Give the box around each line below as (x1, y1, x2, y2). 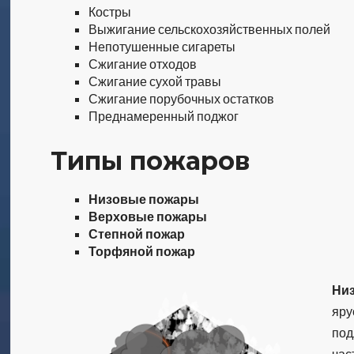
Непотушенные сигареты (88, 39, 236, 54)
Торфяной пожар (88, 243, 196, 258)
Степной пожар (88, 226, 186, 241)
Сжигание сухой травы (88, 73, 222, 88)
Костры (88, 4, 132, 19)
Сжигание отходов (88, 56, 198, 71)
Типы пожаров (51, 145, 250, 176)
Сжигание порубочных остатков (88, 91, 275, 106)
